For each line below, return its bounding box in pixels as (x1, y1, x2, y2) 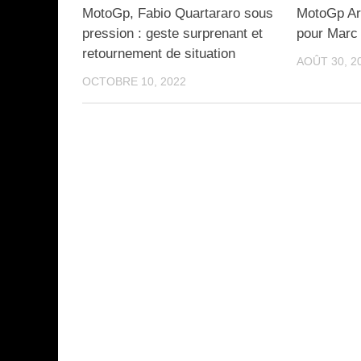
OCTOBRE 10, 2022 (82, 74, 186, 88)
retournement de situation (82, 45, 235, 61)
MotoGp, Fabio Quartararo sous (82, 5, 273, 21)
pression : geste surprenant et (82, 25, 263, 41)
